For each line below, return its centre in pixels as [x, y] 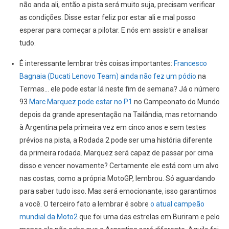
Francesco [190, 64]
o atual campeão [177, 204]
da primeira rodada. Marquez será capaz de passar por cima [116, 153]
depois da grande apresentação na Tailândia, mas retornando [118, 115]
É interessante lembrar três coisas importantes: [96, 64]
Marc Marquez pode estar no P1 [81, 102]
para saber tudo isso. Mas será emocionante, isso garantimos [118, 191]
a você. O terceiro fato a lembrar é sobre [85, 204]
